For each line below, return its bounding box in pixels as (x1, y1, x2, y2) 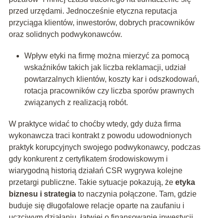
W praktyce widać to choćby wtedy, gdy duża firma (8, 120, 181, 128)
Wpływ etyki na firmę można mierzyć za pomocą (24, 52, 189, 60)
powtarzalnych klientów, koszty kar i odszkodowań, (24, 75, 199, 84)
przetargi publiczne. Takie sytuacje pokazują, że (8, 178, 175, 187)
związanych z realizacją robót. (24, 98, 128, 107)
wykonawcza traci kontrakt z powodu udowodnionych (8, 131, 192, 140)
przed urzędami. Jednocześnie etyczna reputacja (8, 7, 177, 16)
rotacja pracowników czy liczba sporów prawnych (24, 87, 194, 95)
